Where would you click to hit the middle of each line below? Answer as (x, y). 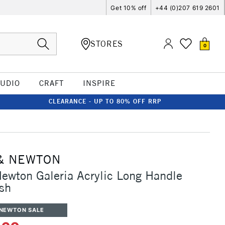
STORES (107, 43)
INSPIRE (99, 83)
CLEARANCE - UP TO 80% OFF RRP (105, 101)
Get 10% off (129, 8)
